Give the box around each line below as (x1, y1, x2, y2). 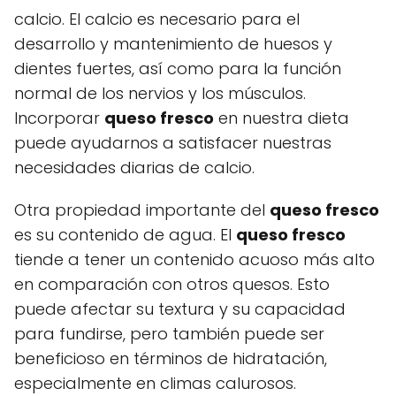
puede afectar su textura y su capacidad (14, 297, 346, 320)
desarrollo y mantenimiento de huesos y (14, 32, 332, 55)
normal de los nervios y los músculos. (14, 81, 306, 104)
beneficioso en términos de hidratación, (14, 346, 327, 369)
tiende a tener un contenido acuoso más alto (14, 247, 375, 270)
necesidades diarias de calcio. (14, 156, 255, 179)
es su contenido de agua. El (14, 223, 236, 246)
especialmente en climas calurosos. (14, 371, 296, 394)
